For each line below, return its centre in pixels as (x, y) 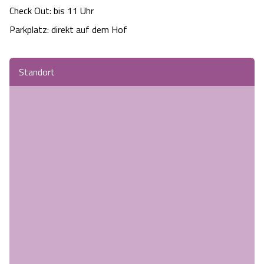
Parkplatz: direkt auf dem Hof (68, 30)
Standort (37, 72)
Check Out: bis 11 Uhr (52, 11)
